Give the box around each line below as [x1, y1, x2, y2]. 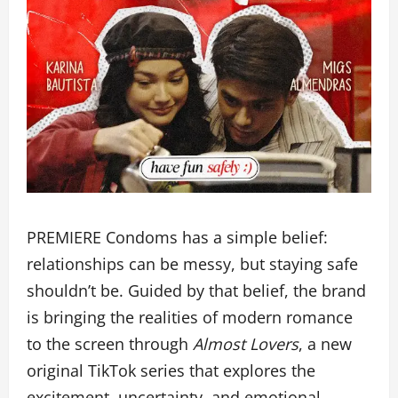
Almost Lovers [193, 333, 298, 355]
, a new [298, 333, 352, 355]
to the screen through [27, 333, 193, 355]
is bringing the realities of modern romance [27, 306, 353, 329]
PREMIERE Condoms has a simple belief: [27, 227, 328, 249]
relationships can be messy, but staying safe [27, 253, 358, 275]
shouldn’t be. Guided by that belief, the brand [27, 280, 366, 302]
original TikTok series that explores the [27, 360, 315, 382]
